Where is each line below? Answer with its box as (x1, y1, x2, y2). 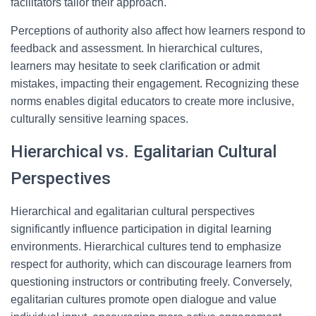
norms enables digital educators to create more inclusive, (11, 95, 294, 107)
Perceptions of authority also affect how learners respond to (11, 25, 305, 37)
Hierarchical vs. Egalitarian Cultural (11, 142, 276, 162)
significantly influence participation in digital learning (11, 223, 272, 235)
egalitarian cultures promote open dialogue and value (11, 293, 276, 305)
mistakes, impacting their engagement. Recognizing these (11, 78, 299, 90)
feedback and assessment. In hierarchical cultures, (11, 42, 262, 54)
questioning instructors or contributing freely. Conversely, (11, 276, 292, 288)
